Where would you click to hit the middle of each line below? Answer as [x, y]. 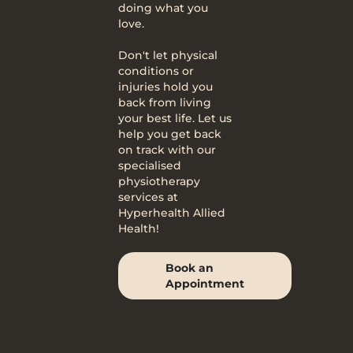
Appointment [205, 284]
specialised [150, 165]
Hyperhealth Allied [172, 213]
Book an [190, 268]
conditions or [156, 71]
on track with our [167, 150]
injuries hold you [165, 87]
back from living [165, 102]
